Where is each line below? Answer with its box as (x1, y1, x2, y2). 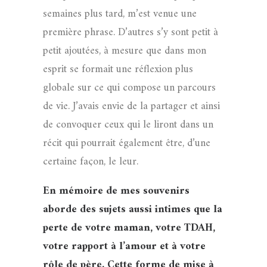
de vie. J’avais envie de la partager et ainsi (43, 97, 220, 116)
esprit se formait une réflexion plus (43, 60, 193, 79)
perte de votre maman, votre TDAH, (43, 219, 215, 237)
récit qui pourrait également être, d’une (43, 134, 210, 153)
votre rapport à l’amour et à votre (43, 237, 206, 256)
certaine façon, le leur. (43, 153, 138, 171)
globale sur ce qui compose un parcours (43, 79, 216, 97)
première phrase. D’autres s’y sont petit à (43, 23, 218, 42)
